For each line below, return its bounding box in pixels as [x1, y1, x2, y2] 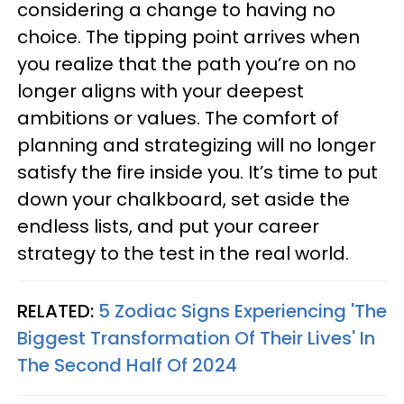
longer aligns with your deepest [17, 78, 304, 104]
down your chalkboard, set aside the [17, 186, 350, 212]
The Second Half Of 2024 [17, 352, 237, 378]
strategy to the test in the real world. [17, 240, 349, 266]
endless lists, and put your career [17, 213, 319, 239]
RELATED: [17, 298, 98, 324]
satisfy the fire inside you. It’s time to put [17, 159, 378, 185]
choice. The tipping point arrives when [17, 23, 360, 50]
